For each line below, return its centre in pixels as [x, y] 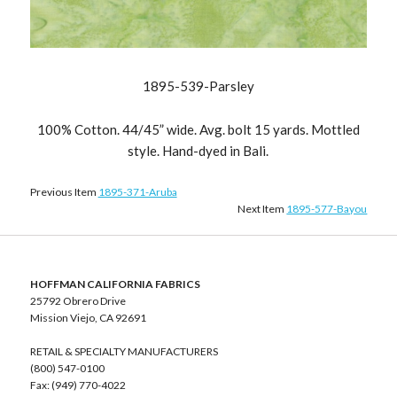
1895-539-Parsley [198, 86]
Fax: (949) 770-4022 [78, 385]
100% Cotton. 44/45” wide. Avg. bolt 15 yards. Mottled [198, 130]
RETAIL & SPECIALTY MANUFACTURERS [124, 352]
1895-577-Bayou [327, 209]
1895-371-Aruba [137, 192]
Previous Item [64, 192]
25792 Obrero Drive [78, 301]
